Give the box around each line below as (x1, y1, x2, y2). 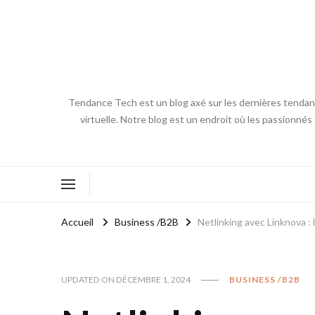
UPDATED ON (61, 274, 116, 285)
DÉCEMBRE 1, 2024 (116, 274, 191, 285)
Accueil (61, 215, 94, 228)
